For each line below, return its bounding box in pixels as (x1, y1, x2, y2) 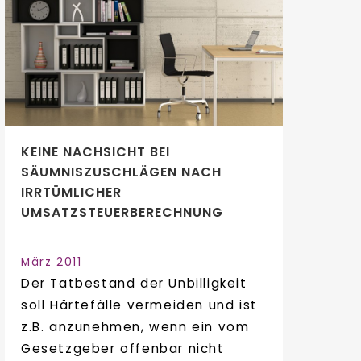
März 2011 (21, 254, 82, 270)
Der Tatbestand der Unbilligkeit (21, 274, 247, 292)
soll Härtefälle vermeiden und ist (21, 296, 258, 313)
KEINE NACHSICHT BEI (21, 142, 170, 161)
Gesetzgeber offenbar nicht (21, 339, 225, 357)
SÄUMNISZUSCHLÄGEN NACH (21, 162, 222, 181)
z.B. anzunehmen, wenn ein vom (21, 317, 250, 335)
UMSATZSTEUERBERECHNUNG (21, 202, 223, 222)
